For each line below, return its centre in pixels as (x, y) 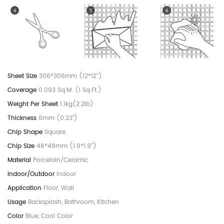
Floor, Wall (59, 188)
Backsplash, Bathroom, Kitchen (73, 202)
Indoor (66, 174)
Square (55, 132)
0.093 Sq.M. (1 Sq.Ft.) (70, 90)
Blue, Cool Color (49, 216)
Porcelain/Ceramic (61, 160)
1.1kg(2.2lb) (77, 104)
